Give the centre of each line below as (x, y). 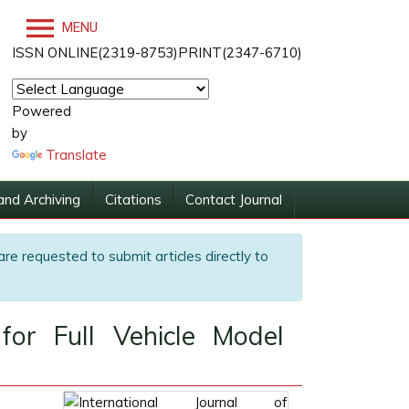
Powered (42, 111)
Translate (76, 155)
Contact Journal (234, 199)
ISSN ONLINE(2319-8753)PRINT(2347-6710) (157, 52)
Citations (133, 199)
